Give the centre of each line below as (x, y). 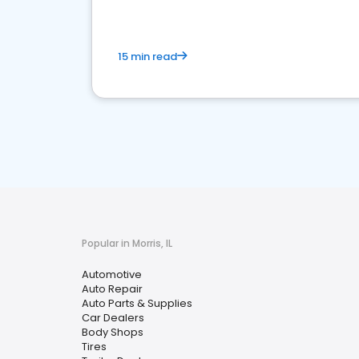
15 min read (147, 56)
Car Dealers (113, 318)
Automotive (112, 274)
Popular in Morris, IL (127, 243)
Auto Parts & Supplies (137, 303)
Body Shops (113, 332)
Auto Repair (112, 289)
